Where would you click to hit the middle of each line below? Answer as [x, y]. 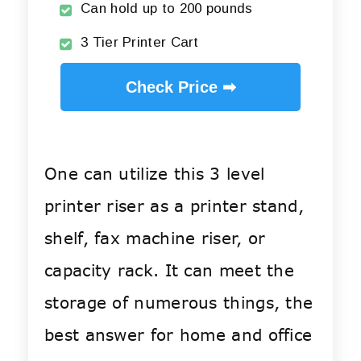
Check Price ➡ [180, 87]
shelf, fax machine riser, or [155, 239]
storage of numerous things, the [179, 303]
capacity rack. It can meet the [169, 271]
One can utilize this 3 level [155, 174]
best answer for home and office [178, 335]
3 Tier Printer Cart [140, 43]
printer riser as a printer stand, [174, 206]
